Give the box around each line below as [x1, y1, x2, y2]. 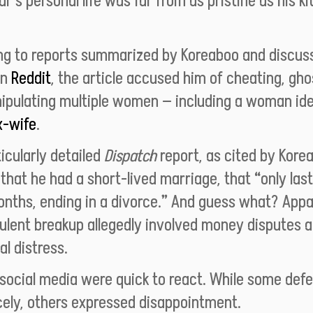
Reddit [11, 68, 51, 87]
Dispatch [104, 145, 156, 165]
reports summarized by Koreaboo [31, 45, 239, 64]
